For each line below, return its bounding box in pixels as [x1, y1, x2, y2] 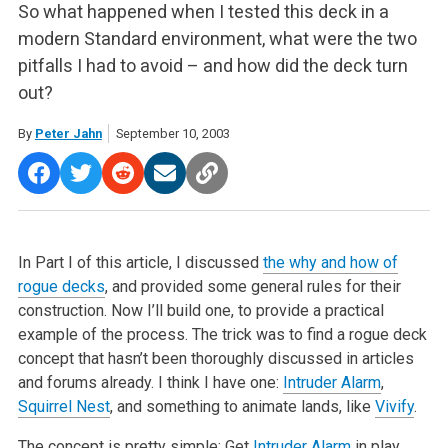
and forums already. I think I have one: [17, 372, 283, 392]
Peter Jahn [34, 125, 102, 141]
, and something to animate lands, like [109, 396, 375, 416]
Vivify [374, 396, 414, 416]
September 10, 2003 [115, 125, 230, 141]
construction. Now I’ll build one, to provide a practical [17, 300, 384, 320]
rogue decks [17, 276, 105, 296]
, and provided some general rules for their [104, 276, 401, 296]
